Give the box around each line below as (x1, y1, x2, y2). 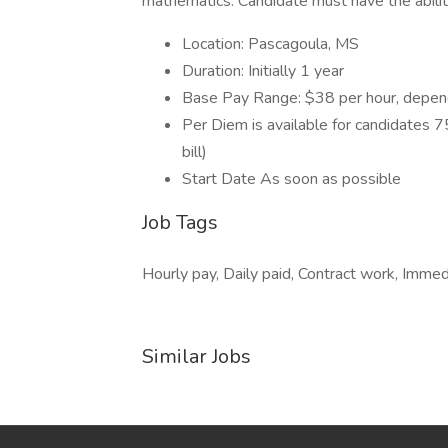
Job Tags (142, 209, 218, 236)
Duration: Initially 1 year (182, 60, 344, 82)
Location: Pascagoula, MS (182, 33, 359, 55)
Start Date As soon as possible (182, 168, 401, 190)
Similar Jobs (142, 343, 251, 370)
